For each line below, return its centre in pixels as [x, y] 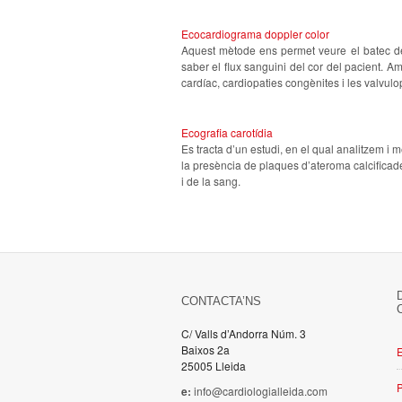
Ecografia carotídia [227, 132]
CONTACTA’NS [221, 301]
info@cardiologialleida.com [261, 391]
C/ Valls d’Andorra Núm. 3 [244, 333]
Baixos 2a [205, 350]
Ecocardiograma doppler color [255, 34]
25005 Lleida [214, 366]
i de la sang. [211, 181]
